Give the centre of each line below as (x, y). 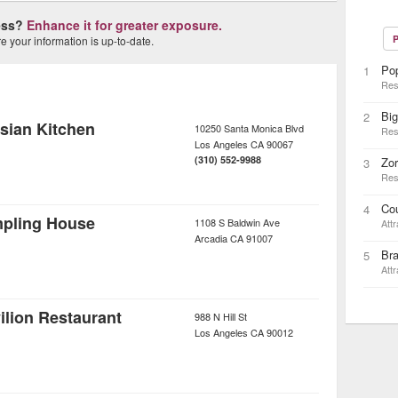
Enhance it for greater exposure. (124, 25)
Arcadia (211, 238)
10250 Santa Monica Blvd (249, 128)
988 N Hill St (221, 316)
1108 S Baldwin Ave (237, 222)
